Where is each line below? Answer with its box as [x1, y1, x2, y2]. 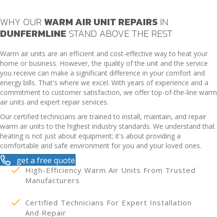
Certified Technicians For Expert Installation [25, 198, 192, 208]
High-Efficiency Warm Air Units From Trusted [25, 165, 196, 175]
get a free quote [16, 155, 75, 166]
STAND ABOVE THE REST [66, 26, 172, 41]
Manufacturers [25, 175, 80, 186]
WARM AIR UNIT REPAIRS [44, 14, 157, 29]
